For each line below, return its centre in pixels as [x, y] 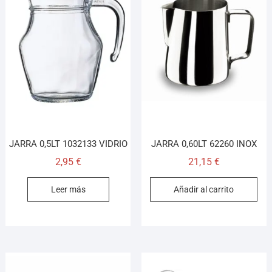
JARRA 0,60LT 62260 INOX [204, 144]
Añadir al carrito [204, 189]
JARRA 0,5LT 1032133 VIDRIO [68, 144]
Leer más [68, 189]
